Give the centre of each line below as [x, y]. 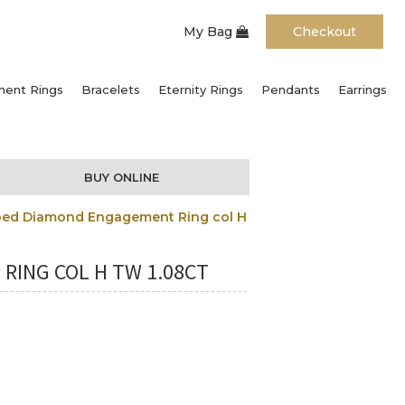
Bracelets [111, 89]
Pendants [291, 89]
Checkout [324, 32]
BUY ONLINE [122, 177]
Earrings [363, 89]
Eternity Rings [201, 89]
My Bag [209, 32]
